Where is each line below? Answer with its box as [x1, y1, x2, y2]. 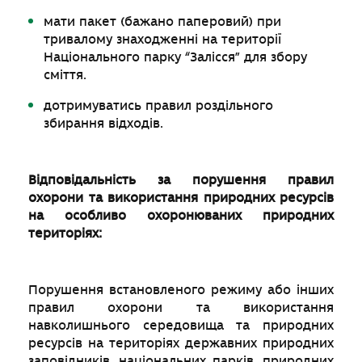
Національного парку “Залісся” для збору [44, 49, 308, 65]
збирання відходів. [44, 116, 164, 131]
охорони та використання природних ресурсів [28, 190, 334, 205]
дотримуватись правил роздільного [44, 98, 274, 113]
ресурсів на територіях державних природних [28, 335, 334, 351]
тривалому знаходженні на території [44, 32, 282, 47]
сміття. [44, 67, 87, 82]
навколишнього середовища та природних [28, 318, 334, 333]
